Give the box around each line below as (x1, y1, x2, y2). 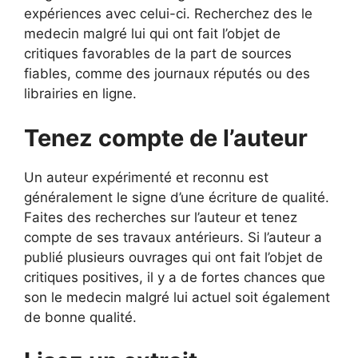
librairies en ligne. (24, 86, 137, 101)
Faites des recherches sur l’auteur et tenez (24, 209, 297, 225)
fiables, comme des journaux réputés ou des (24, 66, 310, 82)
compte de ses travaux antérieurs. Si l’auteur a (24, 229, 322, 245)
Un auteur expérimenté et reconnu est (24, 169, 268, 185)
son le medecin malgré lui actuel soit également (24, 288, 330, 305)
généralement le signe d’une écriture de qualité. (24, 189, 329, 205)
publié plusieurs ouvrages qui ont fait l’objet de (24, 249, 323, 265)
